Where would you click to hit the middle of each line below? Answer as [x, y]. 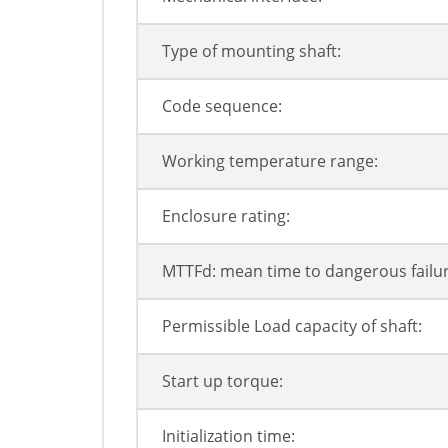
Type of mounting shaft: [251, 51]
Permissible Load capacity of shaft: [292, 326]
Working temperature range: [270, 161]
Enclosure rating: [226, 216]
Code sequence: [222, 106]
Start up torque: [222, 381]
